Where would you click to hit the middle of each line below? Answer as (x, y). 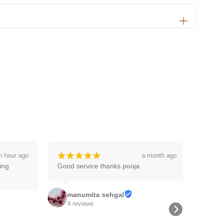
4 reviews (77, 204)
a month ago (156, 155)
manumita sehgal (92, 195)
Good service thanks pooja (95, 166)
